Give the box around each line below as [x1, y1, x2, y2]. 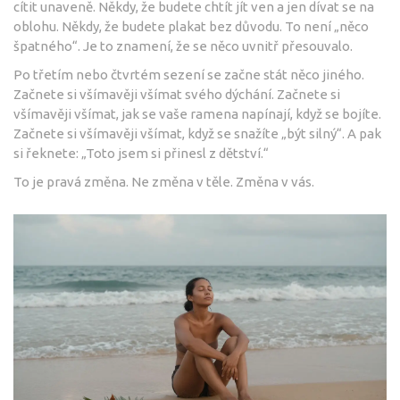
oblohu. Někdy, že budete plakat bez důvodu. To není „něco [13, 18, 369, 34]
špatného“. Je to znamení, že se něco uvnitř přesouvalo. [13, 37, 353, 54]
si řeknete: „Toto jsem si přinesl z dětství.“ [13, 145, 269, 161]
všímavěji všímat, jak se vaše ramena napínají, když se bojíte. [13, 105, 381, 121]
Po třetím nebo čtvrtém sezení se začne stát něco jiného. [13, 66, 364, 82]
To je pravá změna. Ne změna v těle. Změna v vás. [13, 173, 314, 189]
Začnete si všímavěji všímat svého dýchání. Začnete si [13, 86, 340, 102]
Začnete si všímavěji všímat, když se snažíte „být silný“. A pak [13, 125, 381, 141]
